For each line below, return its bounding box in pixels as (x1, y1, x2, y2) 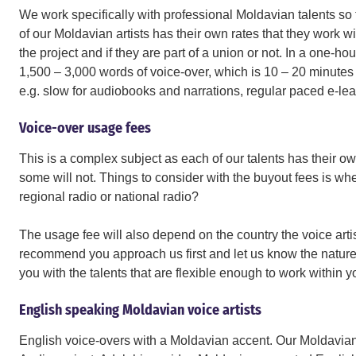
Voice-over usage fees (19, 119, 151, 137)
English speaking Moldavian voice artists (19, 301, 261, 319)
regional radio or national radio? (19, 190, 199, 203)
